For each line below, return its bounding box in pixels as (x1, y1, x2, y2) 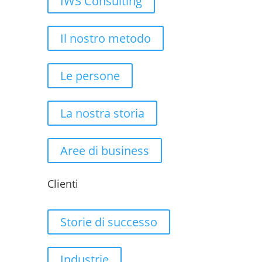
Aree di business (60, 143, 149, 158)
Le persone (60, 68, 120, 84)
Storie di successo (60, 214, 157, 230)
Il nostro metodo (60, 30, 151, 46)
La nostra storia (60, 105, 144, 121)
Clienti (47, 177, 78, 191)
